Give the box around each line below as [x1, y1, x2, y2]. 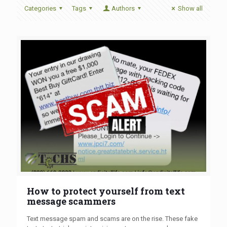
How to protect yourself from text [27, 184, 185, 197]
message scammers [27, 195, 116, 207]
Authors [111, 5, 135, 12]
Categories [24, 5, 56, 12]
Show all [178, 5, 203, 12]
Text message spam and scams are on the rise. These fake [27, 214, 198, 222]
